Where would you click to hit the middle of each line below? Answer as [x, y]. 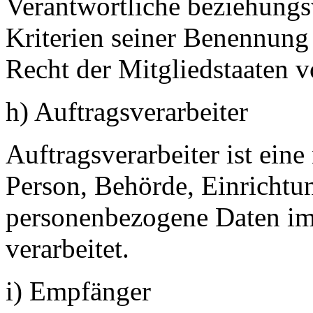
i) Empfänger [78, 291]
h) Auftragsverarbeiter [127, 111]
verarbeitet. [67, 248]
